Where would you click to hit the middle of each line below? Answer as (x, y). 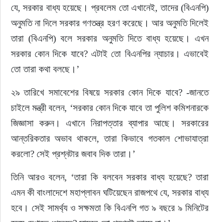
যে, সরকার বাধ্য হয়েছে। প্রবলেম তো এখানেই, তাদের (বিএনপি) (111, 8)
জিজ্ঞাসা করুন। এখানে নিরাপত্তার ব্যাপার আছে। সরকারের (111, 123)
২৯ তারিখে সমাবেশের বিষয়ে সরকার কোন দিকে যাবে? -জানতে (111, 92)
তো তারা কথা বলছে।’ (45, 69)
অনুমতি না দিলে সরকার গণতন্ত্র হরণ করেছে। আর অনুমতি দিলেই (111, 23)
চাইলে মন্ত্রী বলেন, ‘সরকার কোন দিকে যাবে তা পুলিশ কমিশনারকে (111, 108)
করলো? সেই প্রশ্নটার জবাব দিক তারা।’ (73, 154)
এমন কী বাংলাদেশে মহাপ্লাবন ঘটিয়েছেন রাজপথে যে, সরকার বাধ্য (111, 193)
